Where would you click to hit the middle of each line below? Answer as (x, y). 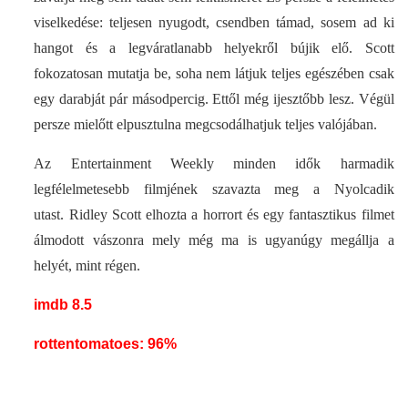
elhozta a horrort (194, 214)
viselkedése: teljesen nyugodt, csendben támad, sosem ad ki (214, 22)
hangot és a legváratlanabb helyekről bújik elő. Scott (214, 47)
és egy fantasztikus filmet (318, 214)
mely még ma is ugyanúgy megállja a (269, 240)
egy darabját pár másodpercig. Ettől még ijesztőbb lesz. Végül (214, 98)
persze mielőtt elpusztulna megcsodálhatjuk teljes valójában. (206, 124)
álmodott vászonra (89, 240)
